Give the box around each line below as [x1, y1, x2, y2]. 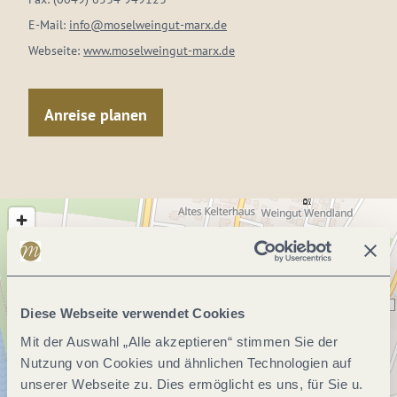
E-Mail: [28, 17, 69, 33]
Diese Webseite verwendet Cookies [20, 306, 245, 321]
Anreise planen [44, 104, 147, 125]
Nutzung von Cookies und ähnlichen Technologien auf [20, 354, 351, 370]
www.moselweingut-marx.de [83, 43, 235, 58]
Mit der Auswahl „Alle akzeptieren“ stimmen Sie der [20, 333, 338, 349]
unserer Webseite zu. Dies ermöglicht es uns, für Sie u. [20, 376, 363, 392]
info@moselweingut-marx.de [69, 17, 227, 33]
